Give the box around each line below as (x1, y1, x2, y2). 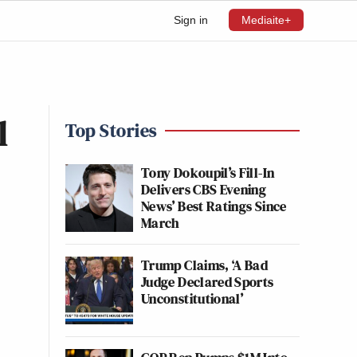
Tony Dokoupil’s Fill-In (141, 163, 275, 182)
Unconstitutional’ (141, 288, 244, 308)
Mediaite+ (241, 14, 291, 26)
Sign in (174, 14, 208, 26)
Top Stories (65, 117, 157, 143)
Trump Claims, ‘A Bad (141, 255, 269, 275)
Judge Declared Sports (141, 272, 274, 292)
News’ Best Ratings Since (141, 196, 287, 216)
